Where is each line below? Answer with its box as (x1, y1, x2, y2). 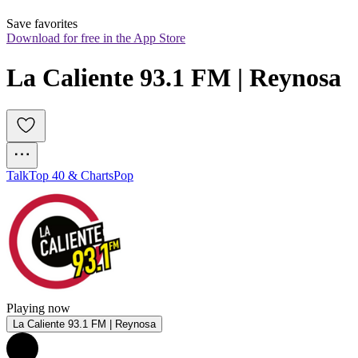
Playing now (6, 301, 70, 316)
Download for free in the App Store (6, 31, 185, 46)
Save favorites (6, 17, 78, 31)
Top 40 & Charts (29, 169, 113, 183)
